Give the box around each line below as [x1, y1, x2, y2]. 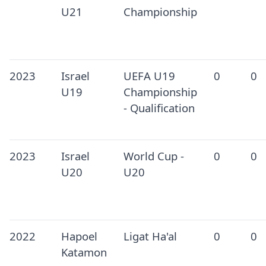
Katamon [61, 245, 107, 260]
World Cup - [123, 148, 184, 164]
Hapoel [61, 229, 97, 244]
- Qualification [123, 100, 195, 116]
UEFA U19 [123, 68, 175, 84]
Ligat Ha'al [123, 229, 177, 244]
